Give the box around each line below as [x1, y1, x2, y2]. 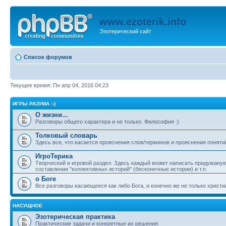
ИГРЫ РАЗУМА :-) [13, 101, 55, 106]
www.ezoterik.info [99, 16, 186, 27]
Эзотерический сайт [99, 28, 151, 34]
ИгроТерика [35, 152, 73, 160]
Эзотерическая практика [35, 213, 115, 220]
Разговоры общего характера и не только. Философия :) [35, 119, 179, 125]
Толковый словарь [35, 132, 97, 139]
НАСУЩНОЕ [13, 203, 42, 208]
